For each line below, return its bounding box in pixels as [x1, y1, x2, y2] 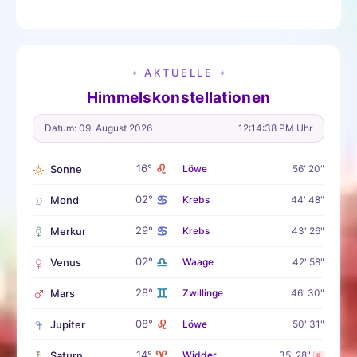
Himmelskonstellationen [86, 88, 271, 108]
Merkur [50, 225, 86, 238]
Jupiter [50, 318, 85, 331]
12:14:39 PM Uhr [238, 122, 312, 135]
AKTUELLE [144, 66, 213, 80]
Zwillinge [182, 287, 223, 300]
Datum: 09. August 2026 [45, 122, 152, 135]
